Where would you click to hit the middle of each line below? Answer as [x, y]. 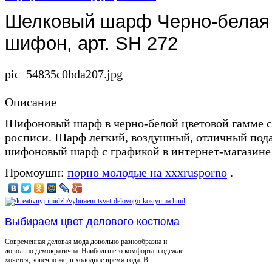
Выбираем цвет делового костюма [92, 221]
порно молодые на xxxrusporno [147, 172]
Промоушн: [36, 172]
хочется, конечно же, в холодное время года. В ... [80, 260]
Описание [31, 102]
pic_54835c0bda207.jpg [64, 74]
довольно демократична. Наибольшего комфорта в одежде [94, 250]
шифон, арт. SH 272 [91, 43]
